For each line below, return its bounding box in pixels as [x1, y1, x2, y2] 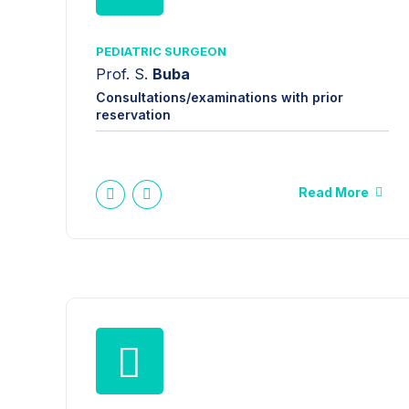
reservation [96, 106, 171, 122]
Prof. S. [96, 65, 152, 84]
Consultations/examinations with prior [96, 89, 343, 105]
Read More [298, 184, 369, 200]
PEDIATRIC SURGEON [96, 43, 226, 58]
